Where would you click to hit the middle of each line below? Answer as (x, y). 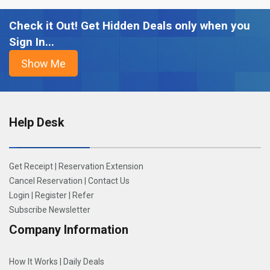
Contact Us (109, 181)
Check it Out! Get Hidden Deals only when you (130, 26)
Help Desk (37, 123)
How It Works (33, 262)
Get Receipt (31, 167)
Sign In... (32, 42)
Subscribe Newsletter (50, 210)
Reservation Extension (101, 167)
